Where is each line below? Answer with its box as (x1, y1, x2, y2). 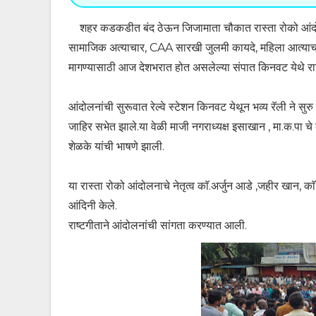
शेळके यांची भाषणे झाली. (68, 139, 164, 153)
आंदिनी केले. (68, 198, 117, 212)
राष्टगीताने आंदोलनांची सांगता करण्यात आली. (68, 218, 247, 232)
